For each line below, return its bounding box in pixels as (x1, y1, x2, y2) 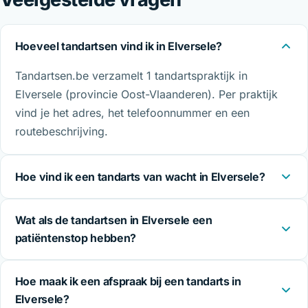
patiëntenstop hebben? (14, 231, 137, 245)
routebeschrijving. (14, 124, 108, 139)
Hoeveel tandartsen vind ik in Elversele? (14, 38, 222, 53)
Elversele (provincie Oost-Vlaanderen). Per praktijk (14, 87, 278, 102)
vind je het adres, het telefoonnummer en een (14, 106, 250, 120)
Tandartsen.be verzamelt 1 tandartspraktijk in (14, 69, 247, 83)
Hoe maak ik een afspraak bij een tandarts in (14, 274, 241, 289)
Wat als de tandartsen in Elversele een (14, 213, 212, 228)
